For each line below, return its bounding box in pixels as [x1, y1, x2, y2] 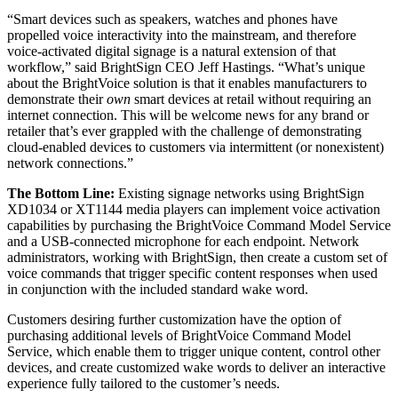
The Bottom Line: [7, 186, 118, 201]
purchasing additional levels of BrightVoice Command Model [7, 328, 351, 343]
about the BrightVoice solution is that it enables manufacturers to [7, 76, 367, 91]
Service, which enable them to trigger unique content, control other [7, 344, 380, 359]
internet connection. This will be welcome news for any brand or [7, 107, 369, 123]
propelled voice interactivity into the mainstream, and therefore [7, 28, 356, 43]
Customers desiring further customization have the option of [7, 312, 341, 327]
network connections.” [7, 155, 133, 171]
